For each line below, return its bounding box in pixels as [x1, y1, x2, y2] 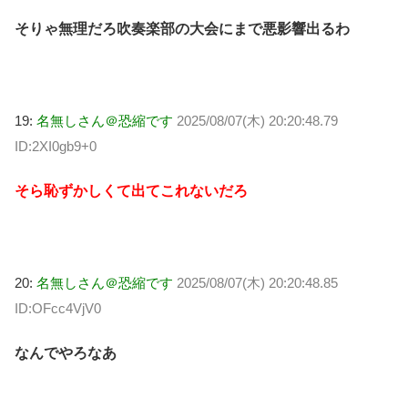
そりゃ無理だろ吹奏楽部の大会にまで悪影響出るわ [15, 21, 350, 37]
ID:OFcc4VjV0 [15, 301, 101, 317]
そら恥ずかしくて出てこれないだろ [15, 182, 248, 199]
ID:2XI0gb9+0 [15, 138, 97, 155]
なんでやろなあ [15, 344, 117, 361]
